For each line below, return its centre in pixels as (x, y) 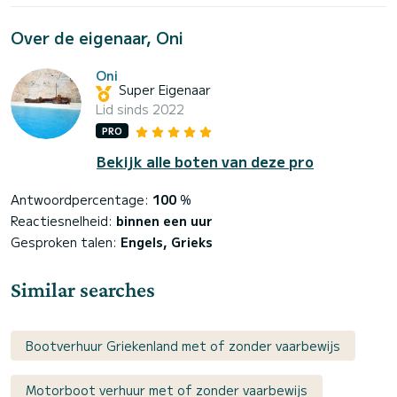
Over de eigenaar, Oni (97, 37)
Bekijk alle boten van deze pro (205, 162)
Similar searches (83, 290)
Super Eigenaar (165, 90)
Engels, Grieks (167, 242)
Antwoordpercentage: (82, 200)
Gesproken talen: (66, 242)
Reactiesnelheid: (63, 221)
